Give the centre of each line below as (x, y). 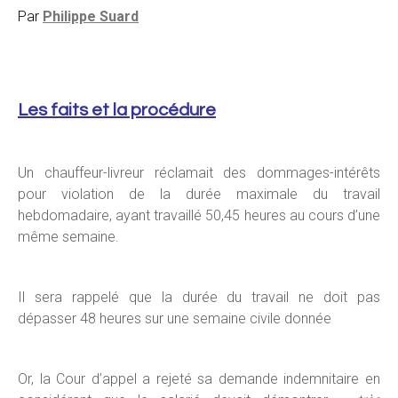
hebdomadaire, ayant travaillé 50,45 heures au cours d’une (199, 215)
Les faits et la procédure (117, 110)
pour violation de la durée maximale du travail (199, 194)
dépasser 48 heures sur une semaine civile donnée (175, 318)
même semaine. (68, 237)
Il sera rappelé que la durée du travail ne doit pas (199, 297)
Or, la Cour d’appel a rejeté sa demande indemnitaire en (199, 379)
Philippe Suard (91, 16)
